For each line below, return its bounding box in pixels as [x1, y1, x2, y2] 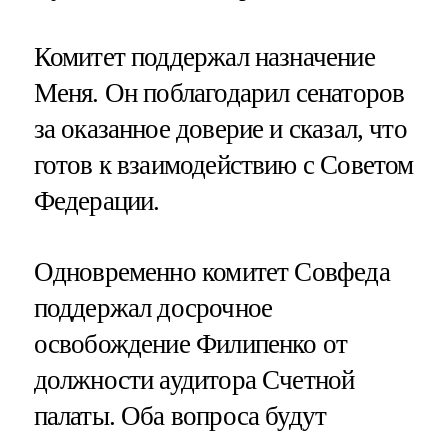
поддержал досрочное [33, 292, 273, 323]
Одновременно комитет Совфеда [33, 256, 390, 287]
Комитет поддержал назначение [33, 41, 375, 72]
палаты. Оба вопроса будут [33, 400, 327, 431]
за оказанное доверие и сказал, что [33, 113, 407, 144]
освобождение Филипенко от [33, 328, 348, 359]
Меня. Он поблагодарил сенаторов [33, 77, 405, 108]
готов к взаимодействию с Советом [33, 149, 414, 180]
